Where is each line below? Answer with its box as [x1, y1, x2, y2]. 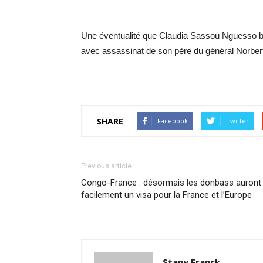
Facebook [157, 116, 188, 125]
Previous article [81, 162, 131, 170]
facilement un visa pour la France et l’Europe [81, 190, 252, 200]
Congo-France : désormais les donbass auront [81, 177, 261, 188]
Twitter [226, 116, 249, 125]
